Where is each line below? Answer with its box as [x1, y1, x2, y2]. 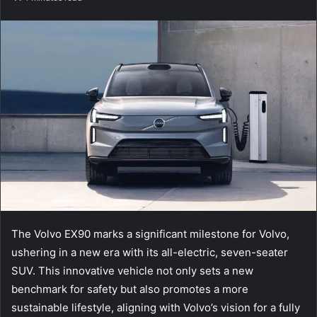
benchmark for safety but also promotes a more [11, 282, 248, 296]
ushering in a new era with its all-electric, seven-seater [11, 245, 288, 259]
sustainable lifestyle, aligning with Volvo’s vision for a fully [11, 300, 300, 314]
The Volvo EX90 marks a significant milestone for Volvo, [11, 226, 289, 241]
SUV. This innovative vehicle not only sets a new [11, 263, 253, 277]
